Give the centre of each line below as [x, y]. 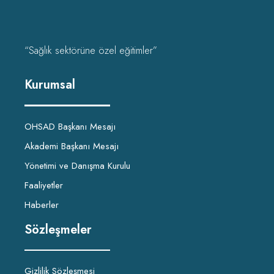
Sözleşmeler [58, 229]
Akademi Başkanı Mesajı [72, 146]
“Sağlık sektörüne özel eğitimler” [91, 50]
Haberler [42, 205]
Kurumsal [50, 85]
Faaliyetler [44, 185]
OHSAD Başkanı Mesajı [70, 126]
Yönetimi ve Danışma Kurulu [77, 165]
